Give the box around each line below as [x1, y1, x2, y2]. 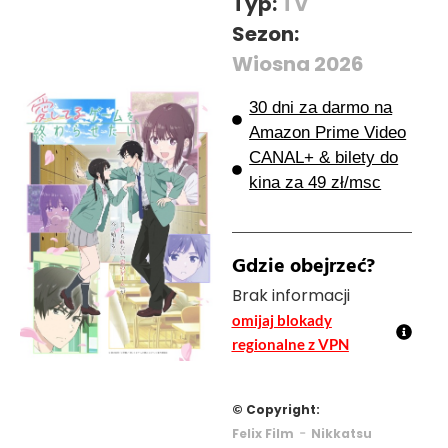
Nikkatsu [310, 424, 372, 442]
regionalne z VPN [231, 334, 349, 353]
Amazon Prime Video [249, 122, 407, 142]
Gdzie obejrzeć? [231, 249, 375, 287]
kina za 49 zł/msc [249, 172, 382, 192]
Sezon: [231, 19, 299, 48]
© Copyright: [231, 400, 320, 418]
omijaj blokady [231, 310, 332, 329]
